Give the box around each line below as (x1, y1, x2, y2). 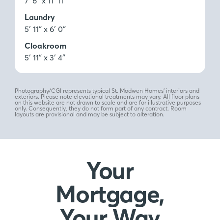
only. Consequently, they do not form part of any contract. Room (15, 104, 187, 112)
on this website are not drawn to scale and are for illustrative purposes (15, 98, 201, 106)
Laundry (25, 12, 55, 22)
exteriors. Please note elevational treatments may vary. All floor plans (15, 92, 199, 100)
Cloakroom (25, 40, 66, 51)
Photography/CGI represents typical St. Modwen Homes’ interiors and (15, 86, 199, 94)
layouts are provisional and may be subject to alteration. (15, 110, 165, 118)
